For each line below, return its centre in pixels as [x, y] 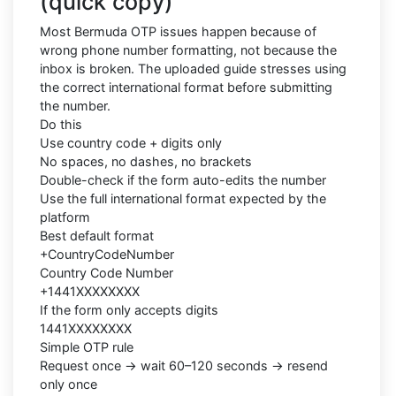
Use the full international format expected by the [183, 198]
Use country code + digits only [131, 142]
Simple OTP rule [87, 346]
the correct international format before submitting [186, 87]
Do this [61, 124]
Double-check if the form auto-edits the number [183, 179]
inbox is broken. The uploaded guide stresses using [193, 68]
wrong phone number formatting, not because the [188, 49]
